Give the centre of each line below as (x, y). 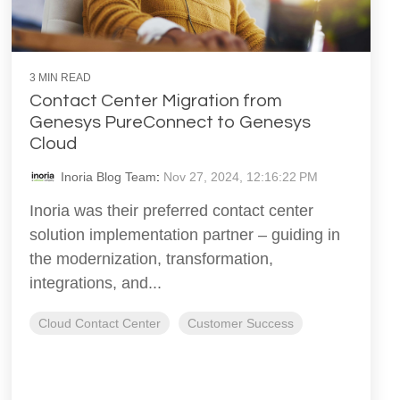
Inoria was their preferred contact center (171, 211)
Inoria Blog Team (108, 177)
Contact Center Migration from (156, 101)
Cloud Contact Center (100, 324)
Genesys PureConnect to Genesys (170, 123)
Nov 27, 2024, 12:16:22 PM (241, 177)
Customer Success (241, 324)
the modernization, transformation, (151, 259)
